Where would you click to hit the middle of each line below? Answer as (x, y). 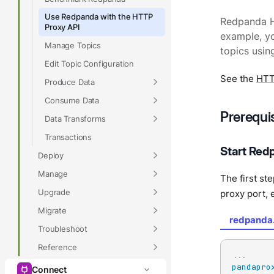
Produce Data (70, 82)
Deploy (51, 155)
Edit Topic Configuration (90, 63)
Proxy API (62, 27)
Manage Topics (73, 45)
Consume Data (72, 100)
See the (238, 79)
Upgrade (54, 192)
